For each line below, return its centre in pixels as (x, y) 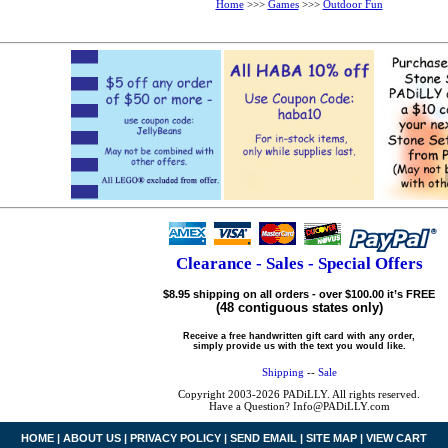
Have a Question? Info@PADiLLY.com (299, 405)
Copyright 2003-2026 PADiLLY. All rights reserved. (299, 393)
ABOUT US (92, 437)
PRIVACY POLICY (175, 437)
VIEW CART (396, 437)
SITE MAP (331, 437)
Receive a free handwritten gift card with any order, (299, 335)
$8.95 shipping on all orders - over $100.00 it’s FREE (299, 294)
